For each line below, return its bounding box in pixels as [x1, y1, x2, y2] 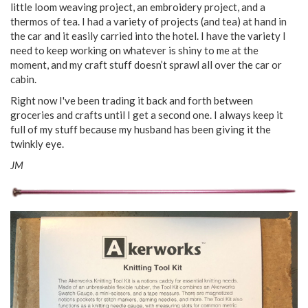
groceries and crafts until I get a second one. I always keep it [10, 108, 283, 121]
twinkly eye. [10, 137, 64, 150]
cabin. [10, 72, 36, 85]
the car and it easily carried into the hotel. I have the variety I [10, 29, 286, 42]
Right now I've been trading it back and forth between [10, 93, 253, 107]
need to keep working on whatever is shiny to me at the [10, 43, 258, 56]
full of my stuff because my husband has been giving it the [10, 122, 271, 135]
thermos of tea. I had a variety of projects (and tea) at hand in [10, 14, 287, 27]
